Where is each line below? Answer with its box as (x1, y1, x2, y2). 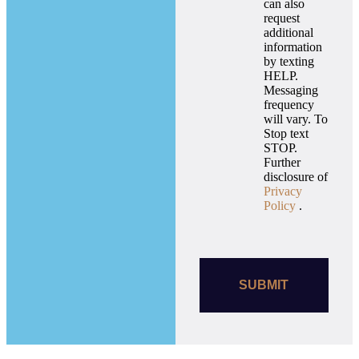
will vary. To (263, 112, 328, 127)
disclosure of (263, 170, 328, 184)
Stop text (263, 127, 309, 141)
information (263, 40, 322, 54)
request (263, 11, 300, 26)
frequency (263, 98, 314, 112)
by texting (263, 54, 314, 69)
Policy (263, 199, 299, 213)
